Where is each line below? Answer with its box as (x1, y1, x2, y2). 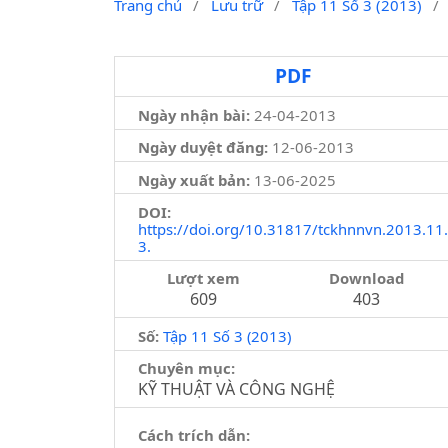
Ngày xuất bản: (137, 169, 250, 190)
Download (329, 268, 405, 289)
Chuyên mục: (137, 358, 235, 379)
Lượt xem (166, 268, 240, 289)
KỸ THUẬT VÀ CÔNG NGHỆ (137, 378, 335, 401)
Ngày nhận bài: (137, 104, 250, 125)
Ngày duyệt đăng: (137, 137, 268, 158)
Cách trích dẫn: (137, 425, 250, 446)
